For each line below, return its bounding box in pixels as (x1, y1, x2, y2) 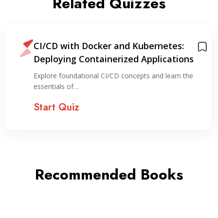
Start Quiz (33, 100, 79, 114)
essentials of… (33, 82, 79, 91)
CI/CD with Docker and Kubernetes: (33, 40, 184, 52)
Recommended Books (35, 164, 183, 185)
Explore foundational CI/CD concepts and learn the (33, 71, 193, 80)
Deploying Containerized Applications (33, 53, 194, 65)
